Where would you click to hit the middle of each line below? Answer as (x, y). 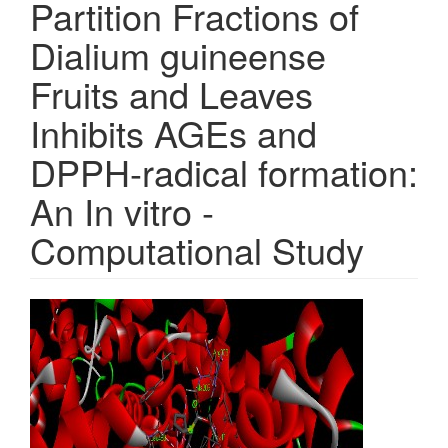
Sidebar (81, 347)
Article (71, 314)
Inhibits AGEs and (173, 132)
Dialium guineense (178, 54)
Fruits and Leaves (171, 93)
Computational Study (197, 249)
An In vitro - (122, 210)
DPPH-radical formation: (224, 171)
